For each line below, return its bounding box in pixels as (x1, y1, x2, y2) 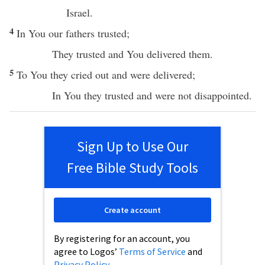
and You (105, 47, 147, 61)
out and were (92, 67, 153, 82)
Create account (104, 205, 161, 215)
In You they (52, 88, 105, 102)
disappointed (195, 88, 249, 102)
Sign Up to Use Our (77, 137, 188, 156)
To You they (17, 67, 71, 82)
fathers (66, 26, 95, 40)
